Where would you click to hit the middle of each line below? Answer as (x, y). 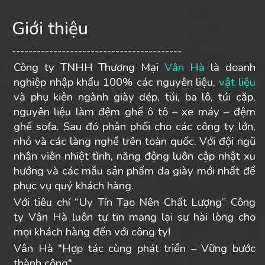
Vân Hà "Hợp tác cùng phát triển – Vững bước (135, 248)
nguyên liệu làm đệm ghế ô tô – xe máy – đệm (135, 112)
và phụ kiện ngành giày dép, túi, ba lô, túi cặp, (135, 97)
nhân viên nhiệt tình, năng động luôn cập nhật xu (135, 156)
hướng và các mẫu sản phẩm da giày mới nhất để (135, 171)
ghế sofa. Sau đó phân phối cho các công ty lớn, (135, 127)
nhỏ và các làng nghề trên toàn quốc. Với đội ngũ (135, 141)
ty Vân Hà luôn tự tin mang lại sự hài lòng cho (135, 217)
